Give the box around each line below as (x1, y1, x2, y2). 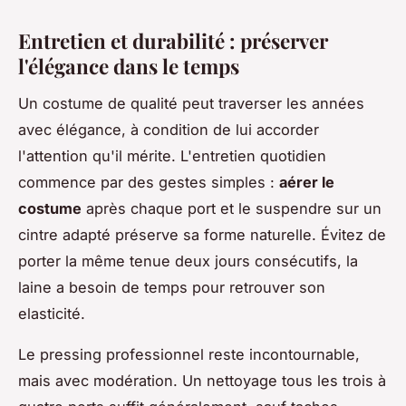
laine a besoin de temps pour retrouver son (18, 278, 325, 297)
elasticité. (18, 304, 85, 324)
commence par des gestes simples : (18, 173, 279, 192)
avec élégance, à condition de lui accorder (18, 121, 319, 140)
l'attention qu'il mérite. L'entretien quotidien (18, 147, 326, 166)
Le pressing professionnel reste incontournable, (18, 345, 360, 364)
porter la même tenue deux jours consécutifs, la (18, 252, 358, 271)
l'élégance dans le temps (18, 53, 239, 81)
